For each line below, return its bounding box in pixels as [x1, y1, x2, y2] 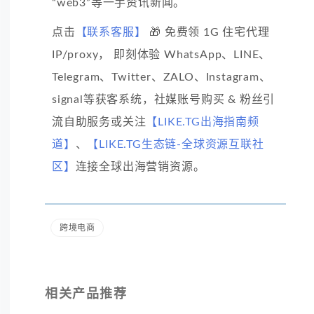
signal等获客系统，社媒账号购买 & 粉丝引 [52, 94, 275, 106]
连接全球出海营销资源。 [75, 161, 205, 173]
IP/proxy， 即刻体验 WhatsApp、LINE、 [52, 49, 271, 61]
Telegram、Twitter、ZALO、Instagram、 [52, 71, 271, 83]
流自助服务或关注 [52, 116, 146, 128]
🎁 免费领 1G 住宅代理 [146, 27, 270, 39]
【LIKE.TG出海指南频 [146, 116, 259, 128]
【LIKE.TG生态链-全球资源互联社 [87, 139, 264, 151]
